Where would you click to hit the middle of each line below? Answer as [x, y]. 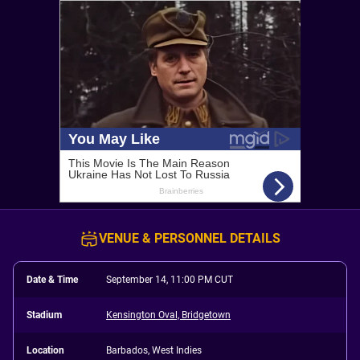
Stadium [44, 315]
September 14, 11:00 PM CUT [170, 280]
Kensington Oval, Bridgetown [169, 315]
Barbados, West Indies [154, 350]
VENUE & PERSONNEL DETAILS [190, 238]
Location [45, 350]
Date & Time [52, 280]
